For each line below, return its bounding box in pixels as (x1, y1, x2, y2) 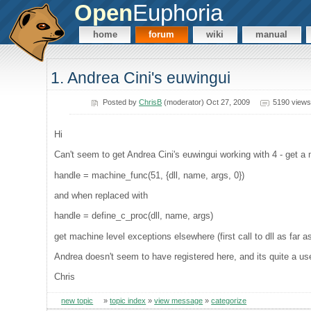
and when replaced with (54, 190, 149, 201)
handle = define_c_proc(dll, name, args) (54, 210, 214, 221)
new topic (61, 296, 94, 305)
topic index (110, 296, 146, 305)
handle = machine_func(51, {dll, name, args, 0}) (54, 169, 245, 180)
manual (255, 29, 288, 40)
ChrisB (139, 97, 162, 106)
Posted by (103, 97, 140, 106)
